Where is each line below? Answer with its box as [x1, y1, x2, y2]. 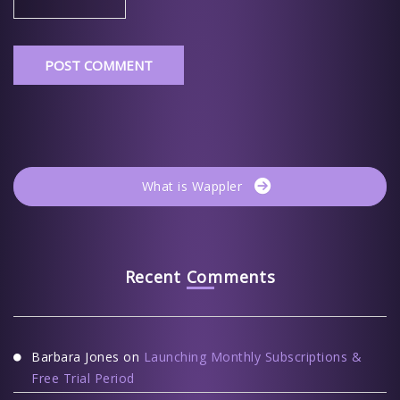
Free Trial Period [31, 369, 135, 387]
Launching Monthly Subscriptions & [143, 347, 362, 365]
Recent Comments [124, 265, 276, 287]
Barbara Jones [31, 347, 120, 365]
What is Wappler [141, 177, 242, 195]
